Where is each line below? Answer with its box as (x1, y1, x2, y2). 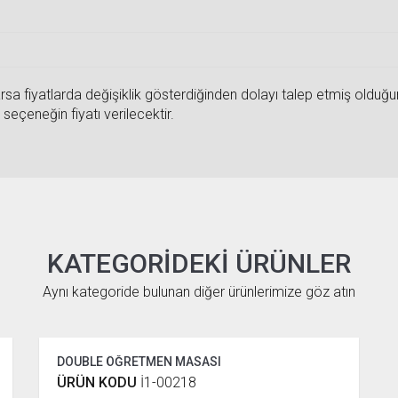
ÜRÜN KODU (56, 373, 140, 391)
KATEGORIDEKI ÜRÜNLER (47, 247, 351, 279)
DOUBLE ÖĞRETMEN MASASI (56, 354, 221, 369)
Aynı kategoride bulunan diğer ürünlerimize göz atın (43, 283, 355, 300)
